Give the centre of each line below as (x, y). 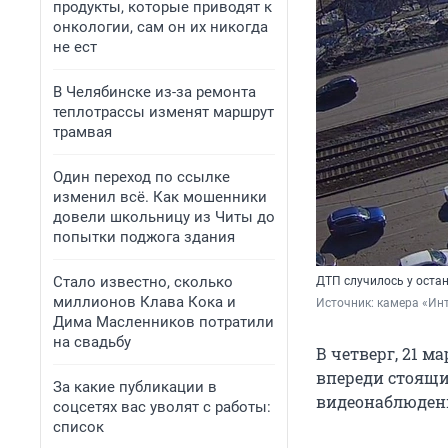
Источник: (346, 303)
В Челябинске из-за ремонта (154, 92)
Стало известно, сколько (143, 282)
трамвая (82, 132)
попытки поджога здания (144, 237)
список (78, 427)
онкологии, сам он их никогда (160, 27)
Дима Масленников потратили (163, 322)
